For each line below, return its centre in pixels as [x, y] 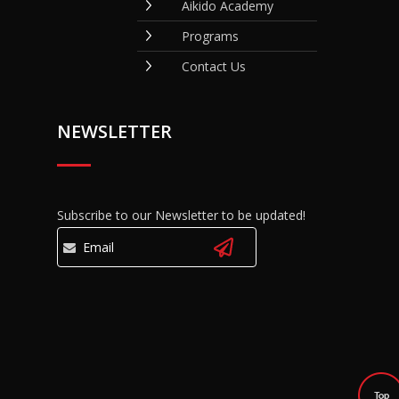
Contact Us [214, 67]
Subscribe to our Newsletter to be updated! [181, 216]
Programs [210, 37]
